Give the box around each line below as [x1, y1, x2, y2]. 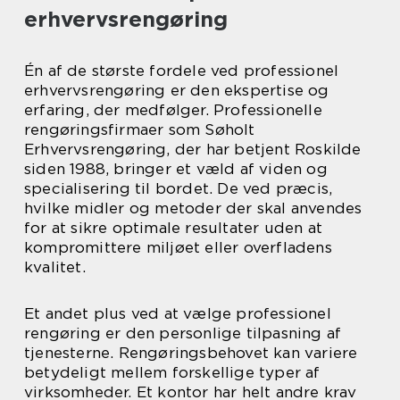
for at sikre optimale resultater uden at [24, 219, 323, 237]
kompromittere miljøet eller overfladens [24, 238, 332, 256]
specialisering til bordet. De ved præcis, [24, 179, 333, 197]
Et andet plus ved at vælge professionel [24, 304, 331, 322]
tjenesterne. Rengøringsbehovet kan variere [24, 344, 358, 362]
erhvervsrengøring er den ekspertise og [24, 81, 329, 99]
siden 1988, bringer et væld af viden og [24, 160, 328, 178]
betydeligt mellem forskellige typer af [24, 363, 321, 381]
